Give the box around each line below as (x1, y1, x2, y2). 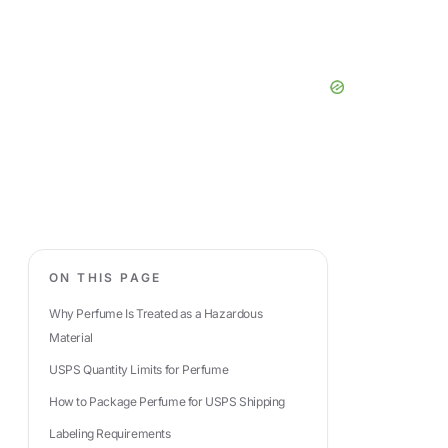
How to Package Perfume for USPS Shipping (49, 394, 285, 409)
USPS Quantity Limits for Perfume (49, 362, 229, 377)
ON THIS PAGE (49, 270, 162, 285)
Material (49, 330, 93, 345)
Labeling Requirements (49, 426, 171, 441)
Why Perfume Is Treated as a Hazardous (49, 306, 263, 321)
